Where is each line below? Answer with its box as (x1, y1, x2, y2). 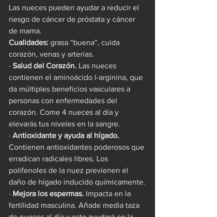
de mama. (9, 26, 44, 35)
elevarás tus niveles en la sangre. (9, 119, 122, 128)
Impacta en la (84, 189, 133, 198)
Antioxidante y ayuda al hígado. (13, 131, 119, 139)
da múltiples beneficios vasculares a (9, 84, 132, 93)
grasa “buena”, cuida (50, 38, 122, 46)
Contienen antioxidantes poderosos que (9, 142, 146, 151)
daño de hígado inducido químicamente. (9, 177, 145, 186)
